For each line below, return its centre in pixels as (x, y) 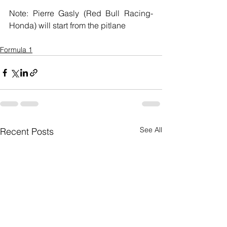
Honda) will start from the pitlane (67, 26)
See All (151, 130)
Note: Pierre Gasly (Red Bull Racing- (81, 13)
